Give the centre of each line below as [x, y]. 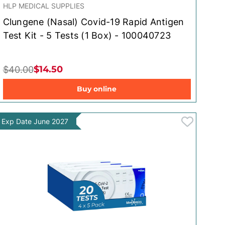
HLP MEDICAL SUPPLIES [43, 6]
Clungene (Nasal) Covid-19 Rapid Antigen [93, 22]
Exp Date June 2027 [35, 121]
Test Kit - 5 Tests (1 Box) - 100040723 [87, 35]
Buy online [97, 89]
